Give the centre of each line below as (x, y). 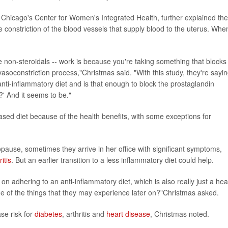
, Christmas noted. (180, 214)
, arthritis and (84, 214)
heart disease (128, 214)
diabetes (48, 214)
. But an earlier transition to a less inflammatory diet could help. (112, 160)
